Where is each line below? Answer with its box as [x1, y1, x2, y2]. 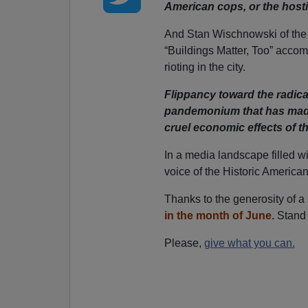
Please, [164, 236, 204, 249]
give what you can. [203, 236, 295, 249]
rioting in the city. [164, 60, 245, 73]
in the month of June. [164, 209, 274, 221]
